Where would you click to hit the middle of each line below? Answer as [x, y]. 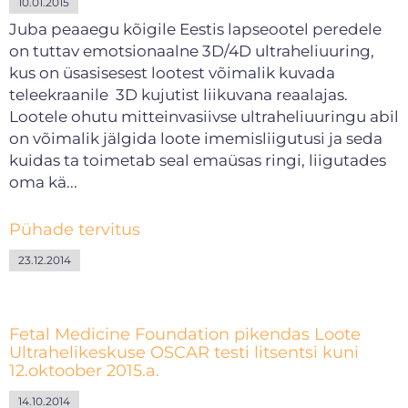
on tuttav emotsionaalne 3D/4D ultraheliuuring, [192, 51]
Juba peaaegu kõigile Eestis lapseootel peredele [195, 29]
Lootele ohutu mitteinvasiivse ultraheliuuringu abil [204, 117]
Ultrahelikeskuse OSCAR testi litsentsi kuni [184, 352]
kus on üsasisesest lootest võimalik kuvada [172, 73]
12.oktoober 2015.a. [84, 371]
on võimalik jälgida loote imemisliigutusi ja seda [196, 138]
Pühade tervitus [75, 229]
